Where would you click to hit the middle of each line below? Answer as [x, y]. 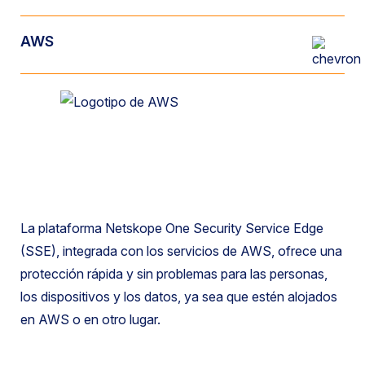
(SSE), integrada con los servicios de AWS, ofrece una [181, 251]
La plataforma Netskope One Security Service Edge [172, 228]
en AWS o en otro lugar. [90, 319]
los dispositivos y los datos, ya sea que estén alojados [179, 297]
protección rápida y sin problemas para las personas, [174, 274]
